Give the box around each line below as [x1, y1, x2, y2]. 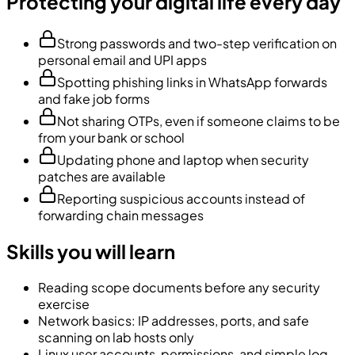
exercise [38, 296, 90, 313]
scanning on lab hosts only [38, 329, 194, 346]
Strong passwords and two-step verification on [57, 35, 337, 52]
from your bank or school [38, 129, 185, 147]
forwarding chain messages [38, 207, 204, 224]
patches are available [38, 168, 166, 185]
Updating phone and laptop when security [57, 151, 309, 169]
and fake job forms [38, 90, 150, 108]
